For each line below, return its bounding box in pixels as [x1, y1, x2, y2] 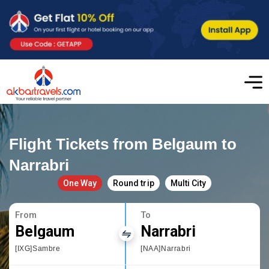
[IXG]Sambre [15, 244, 61, 253]
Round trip [113, 178, 154, 188]
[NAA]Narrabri [141, 244, 191, 253]
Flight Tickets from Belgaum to [9, 134, 237, 153]
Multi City [170, 178, 206, 188]
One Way [63, 178, 97, 188]
